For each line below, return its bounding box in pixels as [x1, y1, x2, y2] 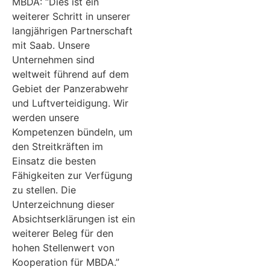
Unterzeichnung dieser [12, 198, 115, 211]
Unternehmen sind [12, 54, 95, 66]
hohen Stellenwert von [12, 242, 115, 254]
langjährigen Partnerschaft [12, 25, 133, 37]
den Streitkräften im [12, 140, 103, 153]
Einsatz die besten [12, 155, 96, 168]
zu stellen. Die [12, 184, 76, 196]
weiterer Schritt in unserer [12, 10, 130, 23]
